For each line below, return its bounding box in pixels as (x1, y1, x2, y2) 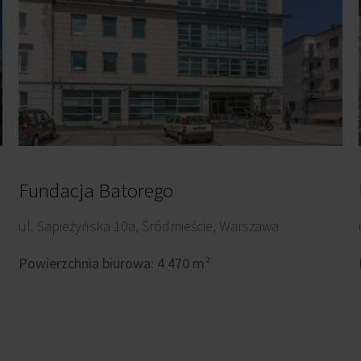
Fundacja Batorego (19, 176, 174, 203)
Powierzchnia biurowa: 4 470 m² (19, 253, 211, 272)
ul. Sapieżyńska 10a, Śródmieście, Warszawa (19, 216, 280, 235)
